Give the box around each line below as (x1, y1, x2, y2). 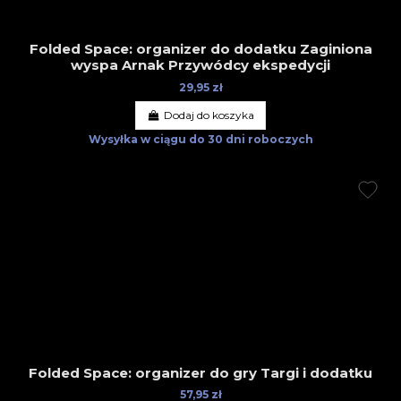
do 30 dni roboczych (188, 132, 313, 147)
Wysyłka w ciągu (88, 132, 189, 147)
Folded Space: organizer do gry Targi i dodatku (29, 363, 372, 381)
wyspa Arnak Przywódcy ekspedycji (71, 56, 330, 74)
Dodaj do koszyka (163, 108, 254, 123)
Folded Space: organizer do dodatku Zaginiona (29, 40, 372, 58)
